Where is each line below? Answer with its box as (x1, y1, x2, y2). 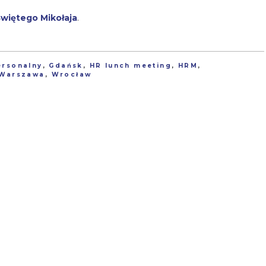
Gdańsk (49, 62, 83, 70)
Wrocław (51, 71, 92, 79)
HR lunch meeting (89, 62, 172, 70)
